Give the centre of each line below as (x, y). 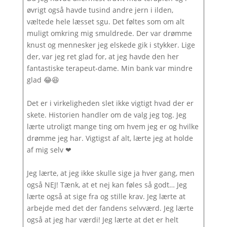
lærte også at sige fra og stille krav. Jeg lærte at (106, 196)
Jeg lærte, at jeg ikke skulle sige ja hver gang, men (110, 173)
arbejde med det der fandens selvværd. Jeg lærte (110, 208)
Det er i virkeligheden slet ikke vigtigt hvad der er (110, 103)
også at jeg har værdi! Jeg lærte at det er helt (102, 220)
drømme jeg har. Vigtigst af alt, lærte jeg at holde (110, 138)
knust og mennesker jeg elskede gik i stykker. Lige (111, 45)
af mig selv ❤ (50, 150)
